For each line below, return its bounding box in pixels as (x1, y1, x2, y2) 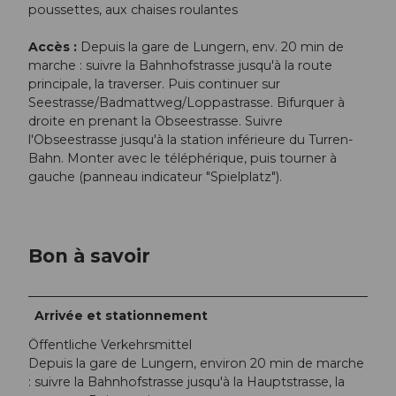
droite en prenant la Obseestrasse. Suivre (28, 112, 283, 129)
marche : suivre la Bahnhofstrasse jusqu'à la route (28, 57, 332, 73)
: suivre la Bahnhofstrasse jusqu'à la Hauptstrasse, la (28, 374, 345, 390)
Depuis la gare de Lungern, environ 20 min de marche (28, 355, 364, 371)
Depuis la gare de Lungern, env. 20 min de (77, 38, 344, 55)
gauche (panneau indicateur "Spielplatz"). (28, 168, 282, 185)
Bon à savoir (28, 244, 150, 268)
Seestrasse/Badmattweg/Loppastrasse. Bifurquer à (28, 94, 345, 110)
